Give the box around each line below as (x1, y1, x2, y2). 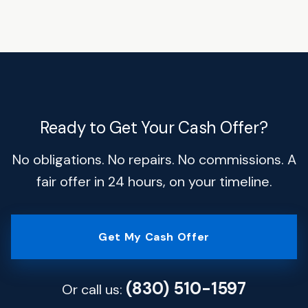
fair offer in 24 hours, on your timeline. (36, 172, 272, 190)
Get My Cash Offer (98, 229, 210, 244)
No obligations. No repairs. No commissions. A (12, 150, 296, 168)
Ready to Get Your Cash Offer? (40, 116, 268, 138)
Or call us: (62, 280, 126, 298)
